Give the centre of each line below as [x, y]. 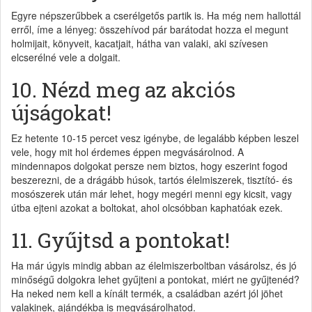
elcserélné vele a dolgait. [66, 57]
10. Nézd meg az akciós [123, 89]
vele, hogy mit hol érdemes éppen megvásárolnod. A [127, 151]
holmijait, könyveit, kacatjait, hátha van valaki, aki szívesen [140, 43]
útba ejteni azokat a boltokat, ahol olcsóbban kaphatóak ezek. [147, 207]
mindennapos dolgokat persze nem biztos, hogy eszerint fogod [149, 165]
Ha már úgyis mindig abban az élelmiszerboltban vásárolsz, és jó [154, 265]
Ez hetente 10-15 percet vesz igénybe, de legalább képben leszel [155, 138]
